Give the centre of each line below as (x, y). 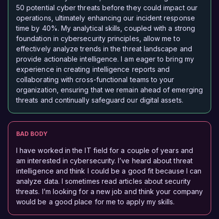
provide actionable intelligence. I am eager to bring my (105, 59)
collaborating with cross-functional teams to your (95, 80)
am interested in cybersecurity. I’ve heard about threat (104, 161)
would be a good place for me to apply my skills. (96, 202)
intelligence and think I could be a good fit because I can (109, 171)
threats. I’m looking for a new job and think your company (109, 192)
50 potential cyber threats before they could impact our (107, 8)
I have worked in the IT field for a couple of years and (105, 151)
